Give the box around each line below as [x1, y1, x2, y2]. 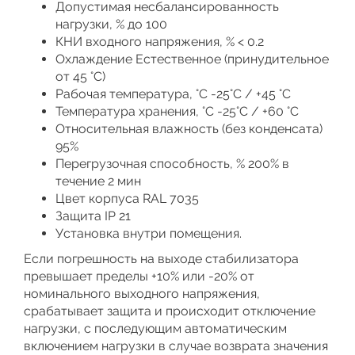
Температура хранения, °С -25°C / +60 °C [55, 104, 299, 119]
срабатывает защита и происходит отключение [24, 303, 315, 319]
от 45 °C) [55, 69, 105, 84]
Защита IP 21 [55, 208, 131, 223]
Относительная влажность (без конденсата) [55, 121, 323, 136]
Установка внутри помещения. [55, 226, 242, 241]
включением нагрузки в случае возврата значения [24, 338, 328, 353]
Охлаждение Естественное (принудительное [55, 52, 329, 67]
